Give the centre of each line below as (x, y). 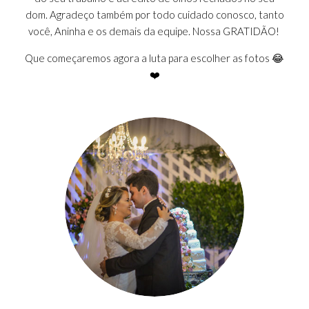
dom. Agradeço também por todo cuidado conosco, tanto (154, 14)
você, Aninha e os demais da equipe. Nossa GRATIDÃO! (154, 31)
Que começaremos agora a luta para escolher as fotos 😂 (154, 58)
